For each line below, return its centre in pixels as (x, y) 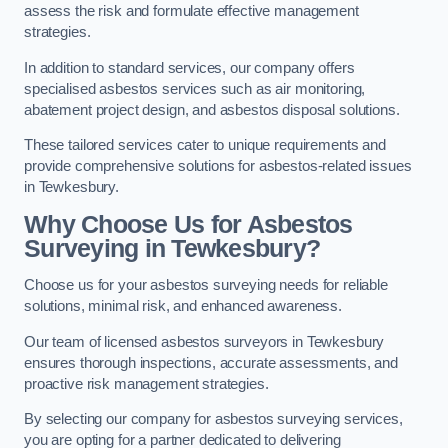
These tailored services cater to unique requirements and (205, 145)
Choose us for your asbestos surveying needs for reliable (206, 285)
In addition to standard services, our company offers (189, 67)
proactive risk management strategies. (146, 383)
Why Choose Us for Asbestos (188, 224)
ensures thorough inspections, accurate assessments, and (211, 362)
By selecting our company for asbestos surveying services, (213, 419)
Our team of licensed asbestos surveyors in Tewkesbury (204, 341)
